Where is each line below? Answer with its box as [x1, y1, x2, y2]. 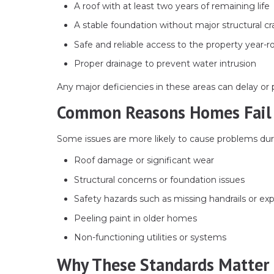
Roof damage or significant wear [74, 155, 214, 166]
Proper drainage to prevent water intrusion [74, 58, 256, 70]
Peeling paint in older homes [74, 212, 197, 224]
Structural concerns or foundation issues [74, 174, 245, 185]
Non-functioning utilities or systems [74, 232, 226, 243]
